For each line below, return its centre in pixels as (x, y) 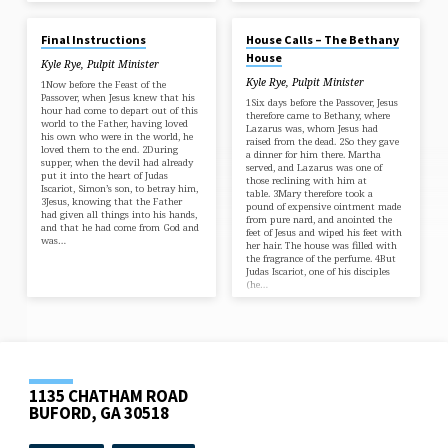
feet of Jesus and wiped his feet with (323, 233)
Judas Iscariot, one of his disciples (317, 272)
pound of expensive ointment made (323, 207)
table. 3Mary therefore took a (309, 194)
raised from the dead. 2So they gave (322, 142)
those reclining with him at (306, 181)
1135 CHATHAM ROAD (109, 396)
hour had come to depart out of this (120, 111)
